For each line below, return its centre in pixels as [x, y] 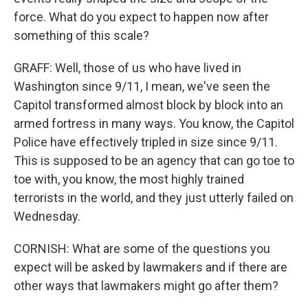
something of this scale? [81, 35]
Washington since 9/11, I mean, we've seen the [142, 86]
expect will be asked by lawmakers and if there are [151, 267]
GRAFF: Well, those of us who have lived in [128, 68]
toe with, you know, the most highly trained [129, 179]
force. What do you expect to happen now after [141, 17]
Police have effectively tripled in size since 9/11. [146, 142]
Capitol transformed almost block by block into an [148, 105]
